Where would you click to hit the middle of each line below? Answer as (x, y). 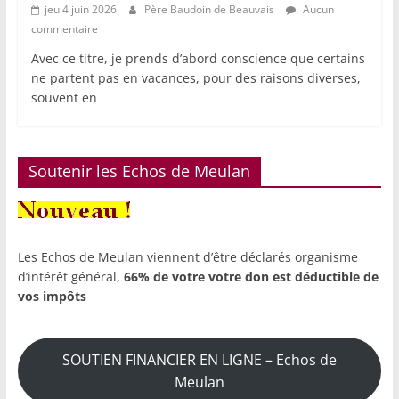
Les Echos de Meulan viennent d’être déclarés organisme (187, 257)
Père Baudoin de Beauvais (210, 10)
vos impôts (52, 297)
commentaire (64, 29)
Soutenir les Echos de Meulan (139, 171)
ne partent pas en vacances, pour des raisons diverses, (195, 78)
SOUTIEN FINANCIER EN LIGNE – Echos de (199, 359)
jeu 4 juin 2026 (80, 10)
